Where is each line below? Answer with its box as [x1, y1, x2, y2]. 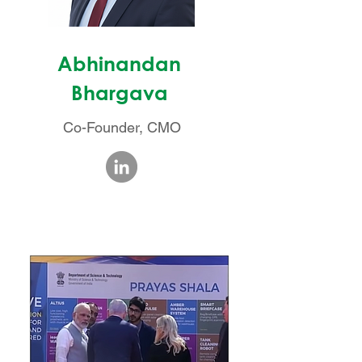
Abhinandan [57, 52, 181, 75]
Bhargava [70, 81, 168, 104]
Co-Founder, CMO [63, 119, 181, 136]
